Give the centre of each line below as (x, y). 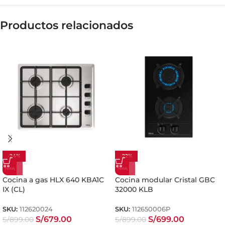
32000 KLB (134, 190)
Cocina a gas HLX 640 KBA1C (53, 180)
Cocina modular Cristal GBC (165, 180)
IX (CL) (14, 190)
